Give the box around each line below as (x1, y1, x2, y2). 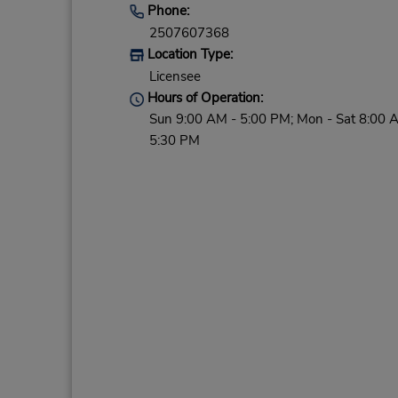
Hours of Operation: (143, 89, 263, 107)
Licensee (148, 68, 201, 86)
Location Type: (143, 45, 233, 64)
